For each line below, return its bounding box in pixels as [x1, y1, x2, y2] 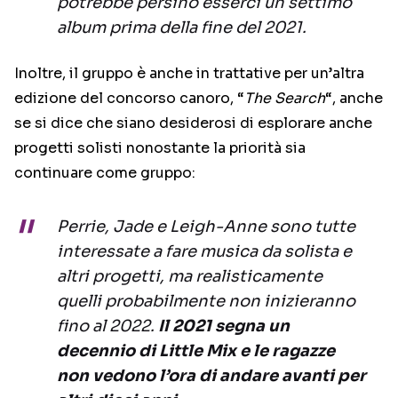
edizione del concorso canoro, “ [14, 89, 244, 108]
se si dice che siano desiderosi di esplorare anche [14, 114, 372, 133]
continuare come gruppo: [14, 163, 195, 183]
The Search [244, 89, 325, 108]
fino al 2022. [57, 316, 158, 337]
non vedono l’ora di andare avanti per [57, 366, 366, 386]
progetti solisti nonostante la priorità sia [14, 139, 306, 158]
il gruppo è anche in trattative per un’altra [69, 64, 364, 84]
